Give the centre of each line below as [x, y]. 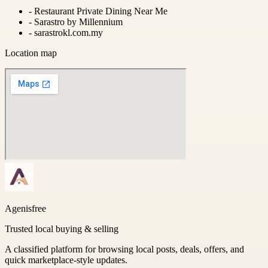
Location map [31, 53]
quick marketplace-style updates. [66, 260]
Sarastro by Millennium [78, 22]
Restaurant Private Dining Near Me [101, 11]
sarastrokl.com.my [68, 32]
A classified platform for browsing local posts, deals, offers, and [124, 249]
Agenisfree [25, 208]
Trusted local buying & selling [62, 229]
